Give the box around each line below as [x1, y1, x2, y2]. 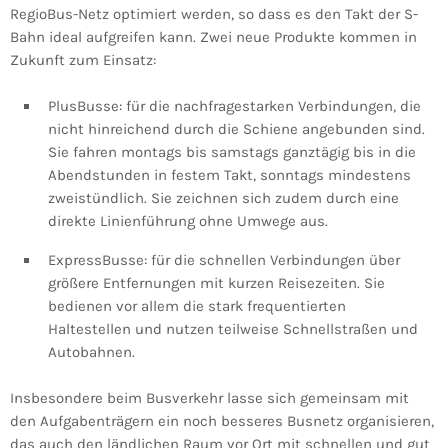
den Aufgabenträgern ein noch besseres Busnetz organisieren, [10, 412, 434, 431]
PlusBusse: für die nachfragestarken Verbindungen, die [48, 97, 421, 116]
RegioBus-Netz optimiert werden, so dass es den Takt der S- [10, 5, 418, 24]
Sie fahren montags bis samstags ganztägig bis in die [48, 143, 416, 162]
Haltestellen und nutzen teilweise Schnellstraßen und [48, 320, 418, 339]
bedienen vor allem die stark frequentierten [48, 297, 346, 316]
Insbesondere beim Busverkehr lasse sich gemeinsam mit [10, 389, 409, 408]
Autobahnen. [48, 343, 135, 362]
